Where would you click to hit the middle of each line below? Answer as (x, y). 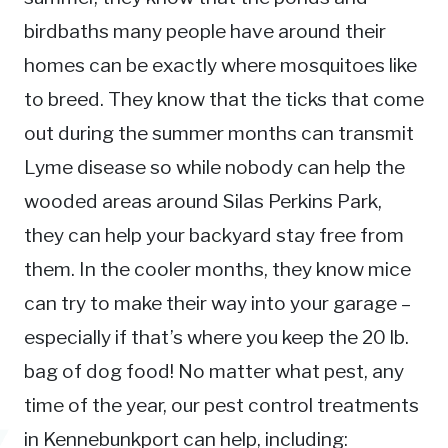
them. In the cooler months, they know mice (217, 268)
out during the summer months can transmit (219, 132)
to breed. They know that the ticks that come (224, 98)
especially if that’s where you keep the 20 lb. (216, 336)
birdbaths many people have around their (205, 30)
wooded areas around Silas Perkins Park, (203, 200)
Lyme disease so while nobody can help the (214, 166)
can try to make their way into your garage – (217, 302)
